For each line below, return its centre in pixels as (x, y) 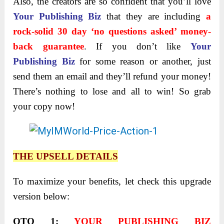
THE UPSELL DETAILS (66, 156)
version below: (41, 196)
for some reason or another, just (143, 61)
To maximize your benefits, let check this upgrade (112, 181)
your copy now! (44, 106)
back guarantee (48, 46)
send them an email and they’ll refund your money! (112, 76)
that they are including (153, 16)
